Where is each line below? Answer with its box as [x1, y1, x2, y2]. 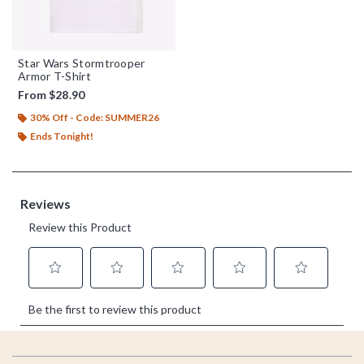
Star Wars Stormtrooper [18, 55, 145, 70]
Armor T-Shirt [18, 68, 91, 83]
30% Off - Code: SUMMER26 [30, 110, 159, 123]
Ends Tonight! [30, 129, 93, 142]
